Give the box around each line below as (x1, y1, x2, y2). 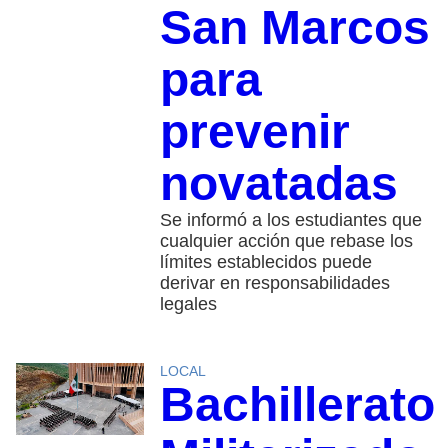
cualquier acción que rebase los (159, 230, 413, 251)
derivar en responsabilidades (159, 272, 390, 293)
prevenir (159, 104, 350, 158)
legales (159, 293, 217, 314)
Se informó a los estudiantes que (159, 209, 422, 230)
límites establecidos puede (159, 251, 372, 272)
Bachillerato (159, 377, 435, 431)
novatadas (159, 156, 398, 210)
